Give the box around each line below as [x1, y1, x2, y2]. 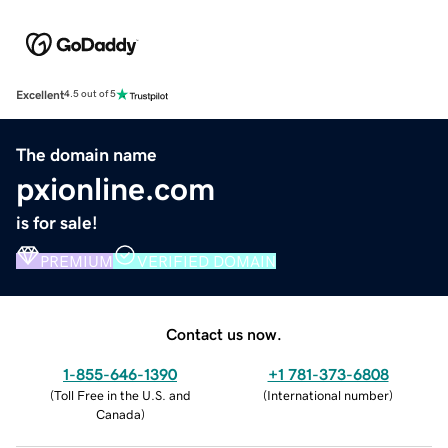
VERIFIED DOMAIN [137, 252, 276, 269]
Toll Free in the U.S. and [53, 388, 191, 402]
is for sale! [16, 213, 98, 232]
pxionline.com [16, 172, 215, 205]
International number [267, 388, 389, 402]
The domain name [16, 145, 157, 164]
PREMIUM [40, 252, 113, 269]
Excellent [16, 88, 64, 101]
